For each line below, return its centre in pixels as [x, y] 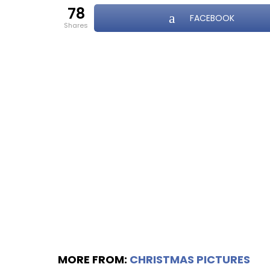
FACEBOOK [212, 18]
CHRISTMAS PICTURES [190, 259]
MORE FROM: [94, 259]
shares [78, 25]
